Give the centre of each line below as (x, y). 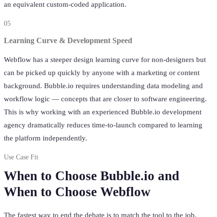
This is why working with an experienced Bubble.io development (103, 112)
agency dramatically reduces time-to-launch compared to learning (103, 125)
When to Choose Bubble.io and (92, 176)
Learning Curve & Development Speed (68, 40)
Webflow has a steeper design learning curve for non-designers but (105, 60)
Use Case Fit (21, 157)
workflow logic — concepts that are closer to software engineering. (105, 99)
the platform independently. (46, 138)
